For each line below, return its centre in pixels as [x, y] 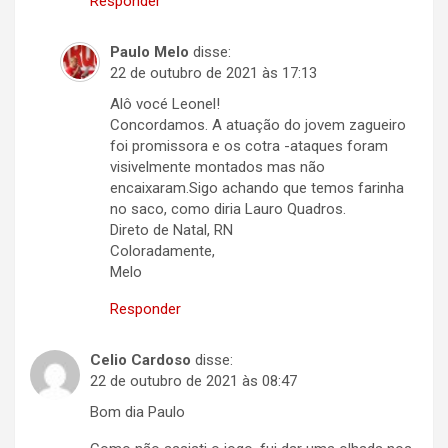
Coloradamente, [162, 251]
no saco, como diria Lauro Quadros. [228, 209]
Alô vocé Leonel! [165, 104]
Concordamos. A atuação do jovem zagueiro [258, 125]
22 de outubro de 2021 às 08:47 [193, 381]
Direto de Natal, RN [171, 230]
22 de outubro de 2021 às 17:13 [213, 73]
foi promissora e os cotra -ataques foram [249, 146]
